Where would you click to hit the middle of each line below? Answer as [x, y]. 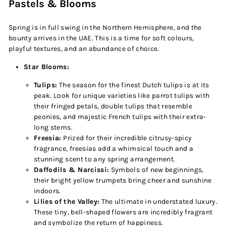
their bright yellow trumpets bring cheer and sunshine [123, 180]
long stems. [53, 127]
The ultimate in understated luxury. [159, 202]
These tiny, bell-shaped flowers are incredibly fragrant [123, 212]
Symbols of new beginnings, [157, 170]
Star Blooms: [47, 67]
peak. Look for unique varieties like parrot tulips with [122, 96]
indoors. [47, 191]
